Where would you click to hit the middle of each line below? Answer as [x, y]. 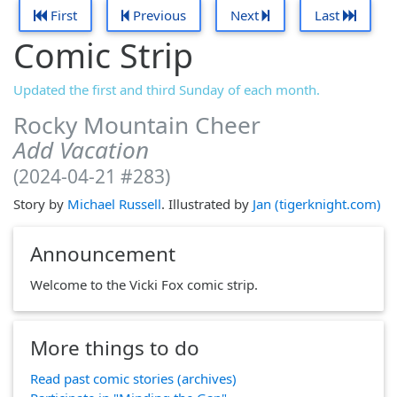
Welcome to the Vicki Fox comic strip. [144, 284]
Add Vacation [81, 150]
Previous [158, 16]
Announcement [102, 253]
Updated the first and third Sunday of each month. [167, 90]
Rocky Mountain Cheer [137, 125]
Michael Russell [114, 203]
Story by [40, 203]
